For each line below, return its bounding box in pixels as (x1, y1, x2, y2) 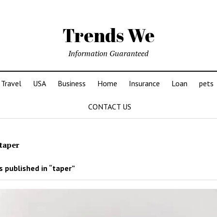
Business (57, 78, 86, 88)
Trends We (62, 23, 155, 47)
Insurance (128, 78, 160, 88)
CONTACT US (88, 102, 131, 111)
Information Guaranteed (68, 48, 149, 59)
